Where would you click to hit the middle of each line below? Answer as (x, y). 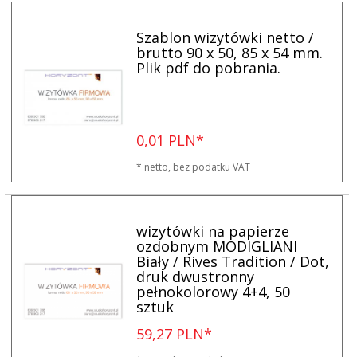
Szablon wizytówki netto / (226, 37)
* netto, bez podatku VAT (194, 167)
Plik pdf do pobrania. (209, 67)
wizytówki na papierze (213, 231)
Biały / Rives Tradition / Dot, (233, 261)
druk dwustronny (196, 276)
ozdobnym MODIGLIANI (217, 246)
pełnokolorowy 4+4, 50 (214, 291)
